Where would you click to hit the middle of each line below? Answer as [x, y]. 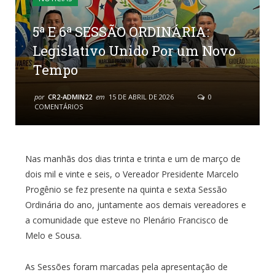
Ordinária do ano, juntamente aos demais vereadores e [135, 205]
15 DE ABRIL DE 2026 [141, 97]
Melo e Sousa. [53, 236]
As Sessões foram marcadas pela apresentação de [126, 267]
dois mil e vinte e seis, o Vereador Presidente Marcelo [132, 174]
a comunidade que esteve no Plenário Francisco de [126, 220]
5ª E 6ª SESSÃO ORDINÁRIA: [121, 32]
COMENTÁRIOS [59, 107]
